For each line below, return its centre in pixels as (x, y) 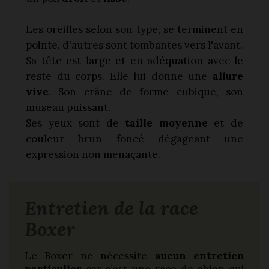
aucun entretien (200, 256)
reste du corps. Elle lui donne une (119, 77)
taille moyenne (166, 123)
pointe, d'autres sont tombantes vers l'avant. (134, 45)
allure (228, 77)
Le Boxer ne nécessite (90, 256)
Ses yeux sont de (76, 123)
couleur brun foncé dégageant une (134, 139)
